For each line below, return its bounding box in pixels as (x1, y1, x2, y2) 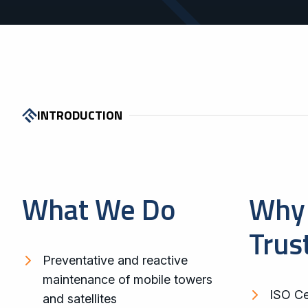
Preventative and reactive (43, 253, 188, 267)
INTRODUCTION (37, 106, 122, 124)
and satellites (43, 291, 117, 306)
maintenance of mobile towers (43, 272, 212, 287)
